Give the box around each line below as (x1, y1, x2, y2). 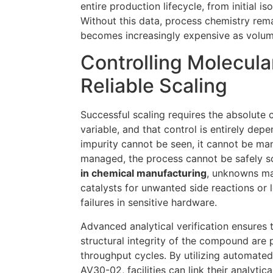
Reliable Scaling (80, 74, 227, 98)
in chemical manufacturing (80, 167, 207, 180)
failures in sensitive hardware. (80, 196, 217, 209)
